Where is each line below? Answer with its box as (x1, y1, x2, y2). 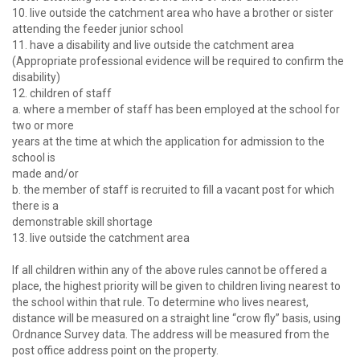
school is (12, 151, 55, 165)
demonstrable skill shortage (12, 215, 153, 229)
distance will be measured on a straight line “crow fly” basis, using (12, 312, 341, 325)
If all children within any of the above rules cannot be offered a (12, 264, 327, 277)
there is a (12, 199, 59, 213)
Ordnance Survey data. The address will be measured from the (12, 328, 329, 342)
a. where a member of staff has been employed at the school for (12, 103, 340, 117)
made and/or (12, 167, 79, 181)
